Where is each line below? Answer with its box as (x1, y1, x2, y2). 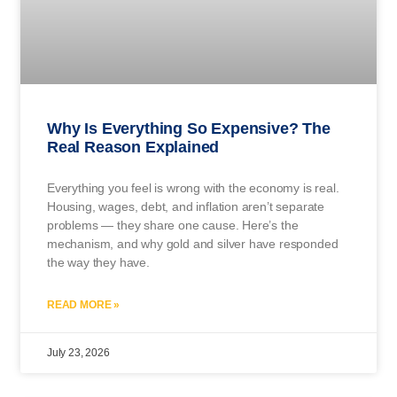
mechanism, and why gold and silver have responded (47, 236, 339, 251)
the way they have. (47, 254, 150, 269)
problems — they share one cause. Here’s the (47, 217, 299, 232)
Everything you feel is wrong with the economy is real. (47, 180, 339, 195)
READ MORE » (47, 298, 121, 311)
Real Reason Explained (47, 137, 220, 156)
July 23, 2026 (47, 346, 110, 359)
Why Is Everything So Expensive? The (47, 119, 331, 137)
